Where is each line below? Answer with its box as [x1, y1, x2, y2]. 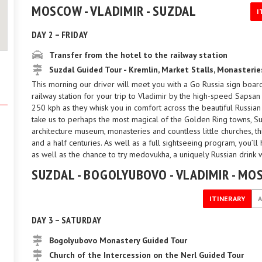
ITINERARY [209, 194, 245, 203]
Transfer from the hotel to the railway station [49, 50, 227, 60]
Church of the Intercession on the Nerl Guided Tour [49, 250, 244, 260]
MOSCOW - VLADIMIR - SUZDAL [32, 2, 196, 20]
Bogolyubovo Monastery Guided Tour [49, 235, 187, 246]
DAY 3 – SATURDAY [32, 214, 102, 226]
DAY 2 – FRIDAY [32, 29, 88, 40]
